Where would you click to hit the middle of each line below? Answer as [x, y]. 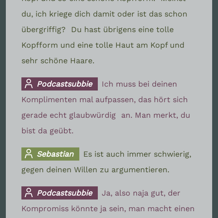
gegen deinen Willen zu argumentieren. [95, 169]
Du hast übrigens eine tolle [122, 29]
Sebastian [54, 154]
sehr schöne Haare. [58, 60]
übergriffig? [45, 29]
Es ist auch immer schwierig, [137, 154]
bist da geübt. [47, 130]
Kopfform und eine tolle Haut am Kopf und [103, 45]
